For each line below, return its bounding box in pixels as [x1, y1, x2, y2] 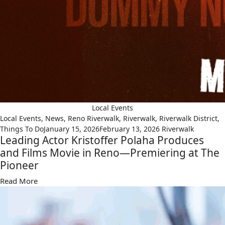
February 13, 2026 [99, 124, 160, 134]
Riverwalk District [159, 114, 217, 124]
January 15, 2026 [44, 124, 99, 134]
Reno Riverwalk [68, 114, 119, 124]
